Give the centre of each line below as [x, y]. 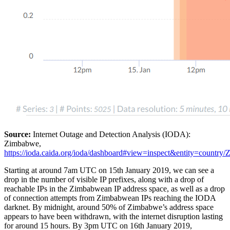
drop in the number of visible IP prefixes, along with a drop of [104, 179]
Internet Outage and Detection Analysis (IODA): [111, 134]
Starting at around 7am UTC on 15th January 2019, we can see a [109, 170]
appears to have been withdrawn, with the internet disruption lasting [113, 216]
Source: [17, 134]
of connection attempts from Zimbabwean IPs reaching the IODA [110, 198]
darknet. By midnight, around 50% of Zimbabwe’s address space [109, 207]
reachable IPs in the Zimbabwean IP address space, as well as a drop [114, 188]
